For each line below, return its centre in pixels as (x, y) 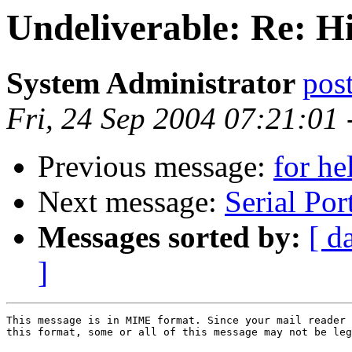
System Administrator (154, 83)
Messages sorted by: (169, 237)
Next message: (131, 202)
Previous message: (156, 167)
